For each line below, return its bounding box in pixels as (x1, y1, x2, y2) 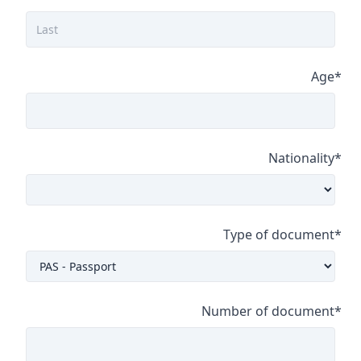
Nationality (268, 149, 334, 167)
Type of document (223, 226, 334, 243)
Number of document (201, 302, 334, 320)
